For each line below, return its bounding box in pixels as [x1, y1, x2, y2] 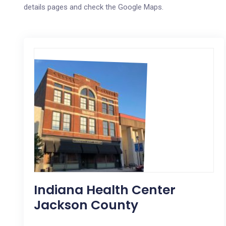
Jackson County [34, 196, 138, 214]
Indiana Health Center [34, 181, 176, 199]
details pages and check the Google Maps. [24, 3, 163, 12]
